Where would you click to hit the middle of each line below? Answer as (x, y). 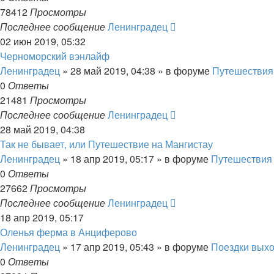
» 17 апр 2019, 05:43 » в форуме (135, 247)
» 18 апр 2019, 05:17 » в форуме (135, 159)
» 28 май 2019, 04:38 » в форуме (136, 71)
